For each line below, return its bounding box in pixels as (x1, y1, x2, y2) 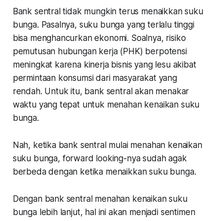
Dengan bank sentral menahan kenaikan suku (12, 193, 187, 204)
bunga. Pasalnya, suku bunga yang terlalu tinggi (12, 19, 194, 30)
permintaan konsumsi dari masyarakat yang (12, 73, 177, 83)
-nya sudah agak (123, 153, 187, 163)
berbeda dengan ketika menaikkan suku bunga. (12, 166, 196, 177)
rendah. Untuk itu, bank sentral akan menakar (12, 86, 189, 96)
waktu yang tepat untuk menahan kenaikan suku (12, 99, 200, 110)
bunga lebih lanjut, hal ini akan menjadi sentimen (12, 207, 195, 217)
